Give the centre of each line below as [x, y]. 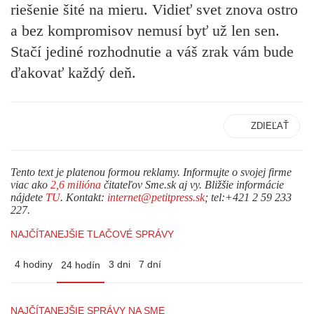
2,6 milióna [76, 185]
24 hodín [81, 265]
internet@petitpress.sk [156, 198]
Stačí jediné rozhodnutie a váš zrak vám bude [152, 51]
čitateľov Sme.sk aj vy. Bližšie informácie [192, 185]
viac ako [30, 185]
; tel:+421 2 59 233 [248, 198]
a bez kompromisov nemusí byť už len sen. [145, 30]
